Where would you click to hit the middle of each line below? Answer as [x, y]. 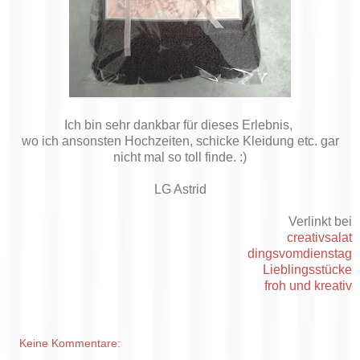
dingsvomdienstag [300, 253]
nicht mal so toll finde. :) [180, 157]
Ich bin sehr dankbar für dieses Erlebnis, [180, 125]
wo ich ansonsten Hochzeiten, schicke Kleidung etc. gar [180, 141]
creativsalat [319, 237]
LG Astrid [180, 189]
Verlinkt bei [320, 221]
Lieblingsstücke [307, 269]
